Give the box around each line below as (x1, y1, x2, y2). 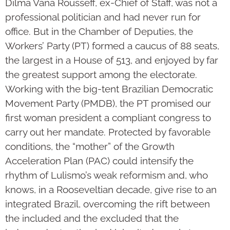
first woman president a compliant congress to (5, 111, 211, 123)
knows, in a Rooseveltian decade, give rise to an (5, 183, 217, 195)
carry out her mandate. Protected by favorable (5, 126, 210, 138)
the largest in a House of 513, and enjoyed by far (5, 54, 218, 66)
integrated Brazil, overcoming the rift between (5, 198, 210, 209)
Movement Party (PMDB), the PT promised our (5, 97, 211, 109)
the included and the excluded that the (5, 212, 179, 224)
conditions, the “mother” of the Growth (5, 140, 175, 152)
